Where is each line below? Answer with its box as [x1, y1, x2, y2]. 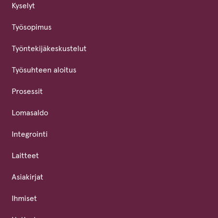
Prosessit [12, 87, 43, 95]
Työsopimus [12, 23, 52, 31]
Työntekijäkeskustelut [12, 44, 87, 53]
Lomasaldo [12, 109, 48, 117]
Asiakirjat [12, 173, 43, 181]
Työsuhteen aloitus [12, 66, 76, 74]
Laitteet [12, 151, 39, 160]
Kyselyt [12, 1, 35, 10]
